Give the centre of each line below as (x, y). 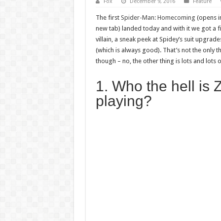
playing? (124, 101)
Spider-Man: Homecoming (158, 17)
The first (108, 17)
